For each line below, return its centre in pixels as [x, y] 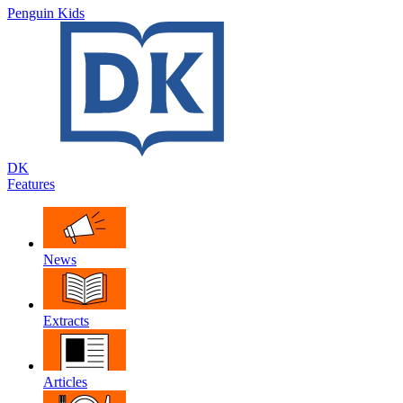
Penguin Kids [46, 13]
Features [31, 184]
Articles [65, 382]
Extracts [66, 321]
